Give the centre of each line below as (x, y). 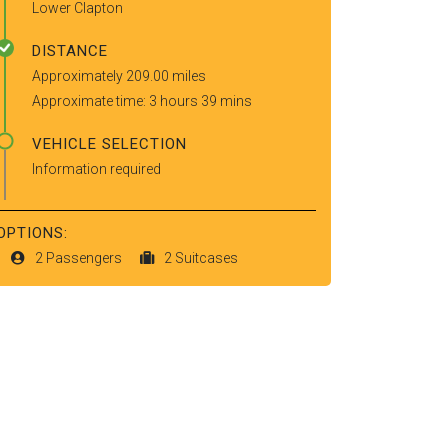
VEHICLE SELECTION (109, 144)
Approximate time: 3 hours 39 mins (142, 101)
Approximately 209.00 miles (119, 76)
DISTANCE (70, 51)
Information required (96, 169)
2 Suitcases (201, 258)
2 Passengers (80, 258)
